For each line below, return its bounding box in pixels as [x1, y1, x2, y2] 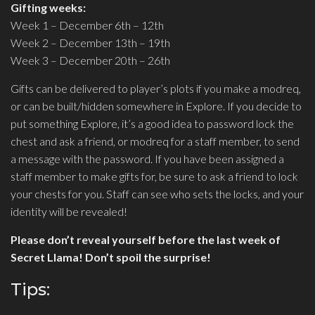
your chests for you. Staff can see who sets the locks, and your [11, 187, 304, 201]
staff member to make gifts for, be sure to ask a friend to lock [11, 169, 298, 184]
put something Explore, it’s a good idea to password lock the [11, 117, 294, 131]
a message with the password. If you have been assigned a [11, 152, 284, 166]
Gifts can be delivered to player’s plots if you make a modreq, [11, 82, 301, 96]
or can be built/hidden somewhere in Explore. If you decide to [11, 99, 302, 113]
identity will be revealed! [11, 205, 127, 219]
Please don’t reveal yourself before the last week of [11, 233, 281, 247]
